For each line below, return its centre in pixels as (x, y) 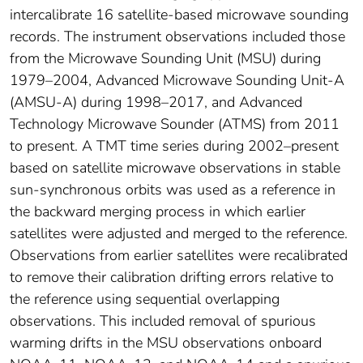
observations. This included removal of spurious (163, 321)
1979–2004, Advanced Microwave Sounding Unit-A (177, 81)
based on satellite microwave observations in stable (175, 168)
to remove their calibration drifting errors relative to (172, 278)
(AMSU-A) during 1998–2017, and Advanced (156, 102)
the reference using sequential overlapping (145, 299)
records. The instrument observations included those (177, 37)
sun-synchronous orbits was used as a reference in (173, 190)
